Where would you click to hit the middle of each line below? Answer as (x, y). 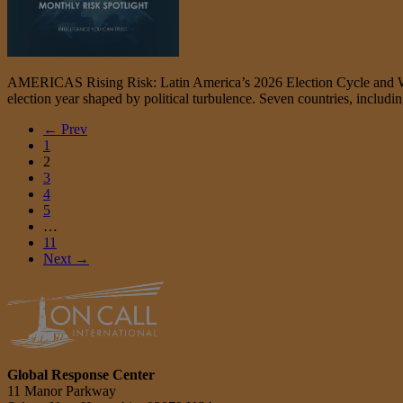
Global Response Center (81, 374)
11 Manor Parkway (62, 390)
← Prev (65, 129)
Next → (66, 258)
